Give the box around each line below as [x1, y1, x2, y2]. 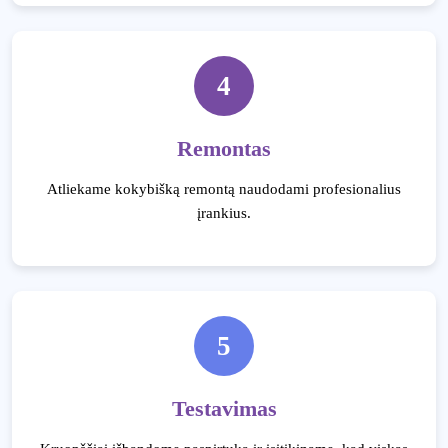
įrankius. [197, 205, 251, 221]
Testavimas [171, 397, 277, 421]
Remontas [177, 137, 271, 161]
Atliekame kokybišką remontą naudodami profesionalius [47, 181, 401, 197]
